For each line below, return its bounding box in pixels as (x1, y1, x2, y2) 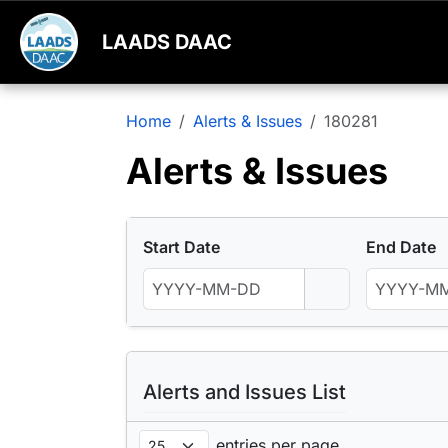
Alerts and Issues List (143, 380, 346, 405)
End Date (366, 237, 436, 258)
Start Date (143, 237, 220, 258)
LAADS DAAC (102, 30, 232, 55)
